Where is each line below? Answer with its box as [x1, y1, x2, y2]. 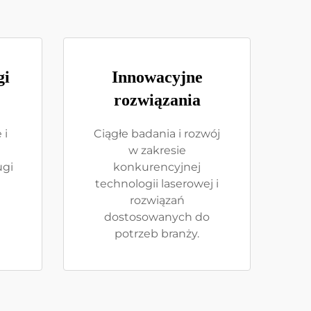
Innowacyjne [111, 68, 203, 86]
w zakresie [128, 144, 186, 157]
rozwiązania [113, 91, 201, 109]
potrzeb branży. [115, 227, 199, 240]
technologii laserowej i [95, 177, 219, 190]
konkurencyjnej [113, 160, 201, 174]
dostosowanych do [104, 210, 210, 224]
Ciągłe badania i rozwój [94, 127, 220, 140]
